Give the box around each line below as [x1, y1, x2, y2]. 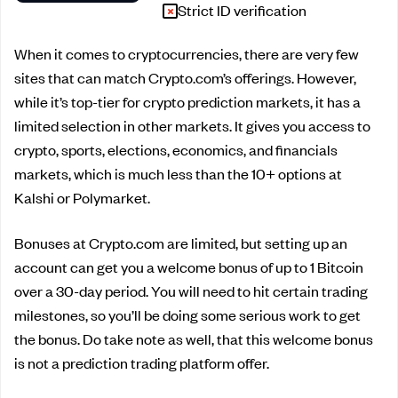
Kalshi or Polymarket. [14, 187, 150, 207]
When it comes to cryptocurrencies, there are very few [14, 43, 359, 63]
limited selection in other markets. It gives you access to [14, 115, 370, 135]
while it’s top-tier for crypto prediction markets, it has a [14, 91, 361, 111]
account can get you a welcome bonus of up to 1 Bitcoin [14, 256, 363, 276]
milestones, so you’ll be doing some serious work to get [14, 304, 361, 324]
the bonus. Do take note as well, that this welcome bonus [14, 328, 373, 348]
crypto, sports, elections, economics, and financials [14, 139, 338, 159]
